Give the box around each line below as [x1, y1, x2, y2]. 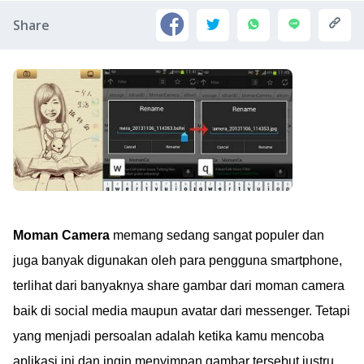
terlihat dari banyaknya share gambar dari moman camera [13, 279, 344, 292]
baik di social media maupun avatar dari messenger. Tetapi [13, 304, 350, 318]
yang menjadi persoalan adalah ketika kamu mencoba [13, 329, 324, 343]
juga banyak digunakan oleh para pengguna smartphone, [13, 253, 342, 267]
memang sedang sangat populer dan [110, 228, 324, 242]
